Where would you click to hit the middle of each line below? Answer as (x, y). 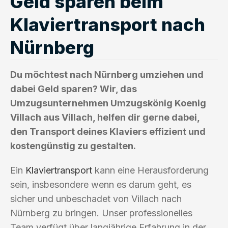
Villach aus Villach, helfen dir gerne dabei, (105, 117)
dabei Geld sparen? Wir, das (74, 89)
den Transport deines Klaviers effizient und (108, 131)
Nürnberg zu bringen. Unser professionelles (101, 213)
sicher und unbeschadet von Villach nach (96, 198)
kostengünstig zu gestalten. (73, 146)
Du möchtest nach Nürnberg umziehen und (107, 74)
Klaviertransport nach (108, 24)
